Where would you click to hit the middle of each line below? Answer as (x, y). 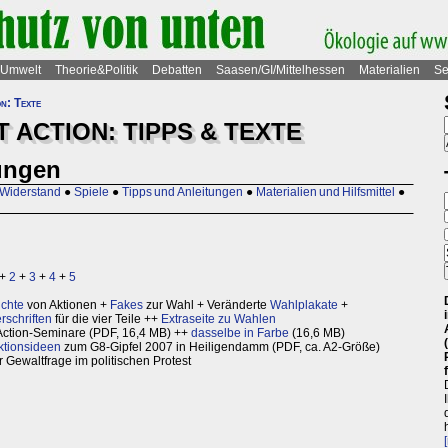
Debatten (177, 70)
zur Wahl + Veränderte (206, 305)
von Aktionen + (67, 305)
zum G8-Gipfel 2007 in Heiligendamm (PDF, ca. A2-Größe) (220, 347)
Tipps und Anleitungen (182, 192)
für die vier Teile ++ (106, 319)
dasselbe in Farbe (240, 333)
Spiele (91, 192)
